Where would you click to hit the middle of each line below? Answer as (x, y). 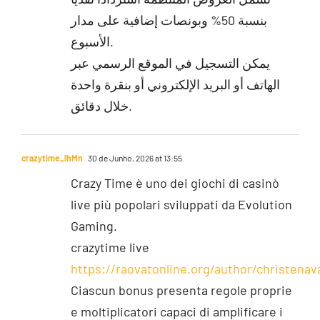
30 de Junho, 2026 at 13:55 (134, 157)
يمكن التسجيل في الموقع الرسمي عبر (170, 62)
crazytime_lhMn (52, 157)
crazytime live (110, 247)
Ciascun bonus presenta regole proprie (181, 290)
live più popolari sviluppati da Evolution (181, 204)
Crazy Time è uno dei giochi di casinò (175, 182)
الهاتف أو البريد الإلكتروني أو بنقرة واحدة (175, 84)
